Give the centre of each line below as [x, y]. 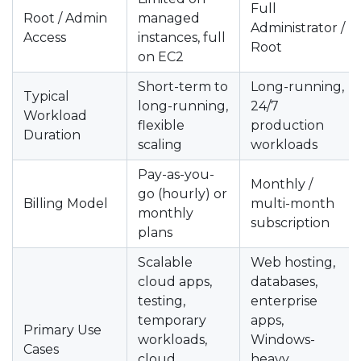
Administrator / [298, 28]
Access [45, 37]
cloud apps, [175, 282]
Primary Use [62, 330]
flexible [161, 125]
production [287, 125]
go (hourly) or [183, 194]
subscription [290, 223]
